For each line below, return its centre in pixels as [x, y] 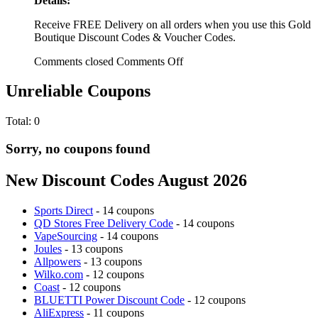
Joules [48, 248]
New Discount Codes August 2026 [126, 180]
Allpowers [57, 261]
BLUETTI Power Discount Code [109, 300]
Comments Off [150, 61]
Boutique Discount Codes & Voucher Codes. [135, 37]
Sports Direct [64, 210]
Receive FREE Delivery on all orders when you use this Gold [172, 24]
